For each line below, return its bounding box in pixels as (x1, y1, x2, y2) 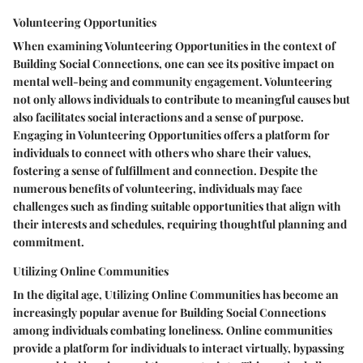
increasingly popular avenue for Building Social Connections (13, 304, 326, 320)
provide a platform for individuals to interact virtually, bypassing (13, 340, 344, 356)
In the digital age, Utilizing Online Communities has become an (13, 286, 339, 302)
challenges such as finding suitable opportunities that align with (13, 198, 341, 214)
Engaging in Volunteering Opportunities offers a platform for (13, 126, 330, 143)
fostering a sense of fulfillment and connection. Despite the (13, 162, 318, 178)
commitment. (13, 233, 84, 250)
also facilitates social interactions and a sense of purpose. (13, 109, 304, 125)
